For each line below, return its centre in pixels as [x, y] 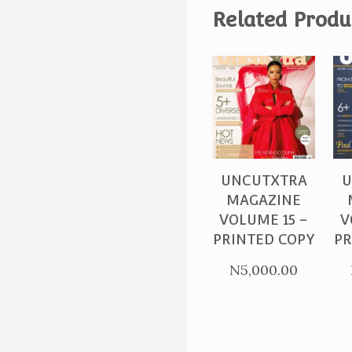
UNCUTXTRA [264, 180]
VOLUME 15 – [264, 219]
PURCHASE [269, 147]
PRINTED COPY [264, 239]
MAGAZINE [264, 200]
